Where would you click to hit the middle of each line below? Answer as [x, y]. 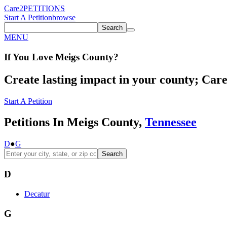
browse [64, 17]
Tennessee [171, 122]
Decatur [37, 194]
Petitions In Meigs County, [74, 122]
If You [17, 57]
